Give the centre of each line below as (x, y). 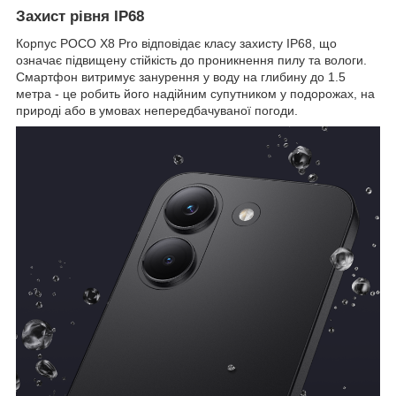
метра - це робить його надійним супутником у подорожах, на (195, 94)
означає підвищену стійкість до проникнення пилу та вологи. (191, 61)
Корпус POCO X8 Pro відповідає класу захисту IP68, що (176, 44)
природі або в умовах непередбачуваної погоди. (157, 111)
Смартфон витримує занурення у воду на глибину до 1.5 (181, 77)
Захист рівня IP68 (80, 17)
